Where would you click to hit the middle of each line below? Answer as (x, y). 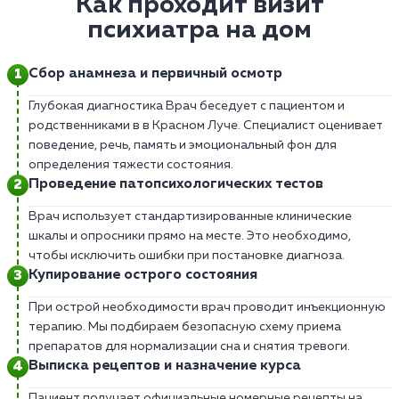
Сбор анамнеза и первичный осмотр (155, 73)
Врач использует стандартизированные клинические (190, 216)
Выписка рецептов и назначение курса (165, 366)
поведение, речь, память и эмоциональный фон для (183, 145)
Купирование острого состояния (143, 275)
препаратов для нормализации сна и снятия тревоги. (189, 346)
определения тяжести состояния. (131, 164)
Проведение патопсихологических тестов (176, 184)
